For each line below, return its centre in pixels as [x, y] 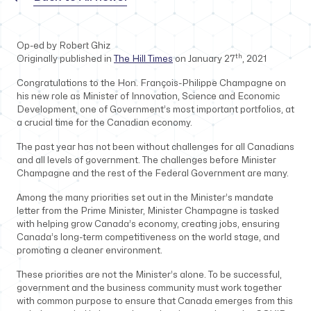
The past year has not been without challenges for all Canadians [155, 147]
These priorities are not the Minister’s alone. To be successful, [149, 275]
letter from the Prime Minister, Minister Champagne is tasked [148, 211]
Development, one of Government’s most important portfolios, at [155, 110]
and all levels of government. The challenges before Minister [146, 160]
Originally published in [65, 59]
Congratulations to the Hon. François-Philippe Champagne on [151, 83]
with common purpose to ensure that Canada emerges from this [155, 301]
